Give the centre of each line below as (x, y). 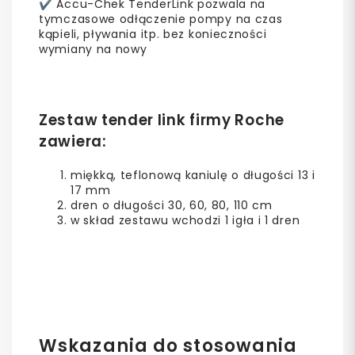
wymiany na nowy (93, 49)
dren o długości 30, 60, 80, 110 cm (172, 205)
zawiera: (73, 141)
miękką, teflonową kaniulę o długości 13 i (193, 175)
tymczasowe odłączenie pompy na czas (161, 19)
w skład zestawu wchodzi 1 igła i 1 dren (185, 220)
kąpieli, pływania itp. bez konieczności (153, 34)
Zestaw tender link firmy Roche (162, 120)
